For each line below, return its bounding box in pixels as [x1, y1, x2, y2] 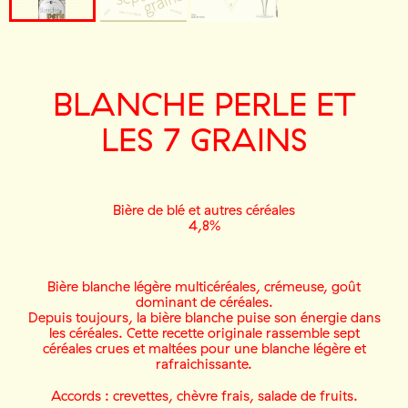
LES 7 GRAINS [100, 118, 308, 160]
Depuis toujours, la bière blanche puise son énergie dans [27, 309, 381, 327]
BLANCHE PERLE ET [53, 83, 355, 125]
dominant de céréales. [135, 293, 273, 311]
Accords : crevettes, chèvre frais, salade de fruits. [50, 386, 358, 404]
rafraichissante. [156, 355, 252, 373]
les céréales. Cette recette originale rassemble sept [48, 324, 360, 342]
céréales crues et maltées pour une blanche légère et [42, 340, 366, 358]
